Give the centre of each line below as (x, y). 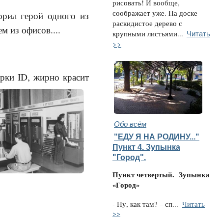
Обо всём (130, 124)
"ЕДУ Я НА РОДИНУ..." (157, 137)
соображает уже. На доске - (157, 13)
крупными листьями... (148, 34)
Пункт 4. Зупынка (146, 147)
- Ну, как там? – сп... (145, 204)
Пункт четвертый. (143, 174)
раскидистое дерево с (147, 23)
